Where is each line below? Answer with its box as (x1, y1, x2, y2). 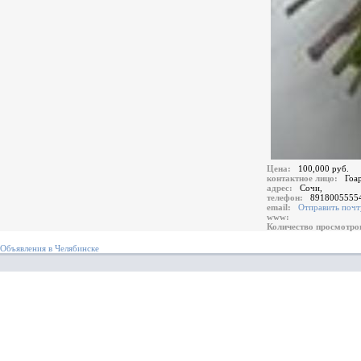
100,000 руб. (298, 164, 349, 173)
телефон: (267, 193, 308, 202)
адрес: (267, 183, 297, 193)
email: (267, 202, 296, 212)
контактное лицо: (267, 173, 342, 183)
